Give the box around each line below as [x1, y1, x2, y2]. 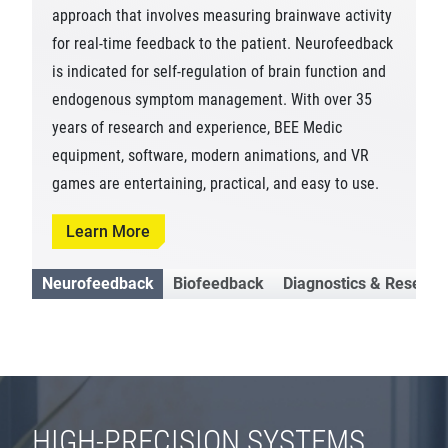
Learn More [66, 221, 151, 241]
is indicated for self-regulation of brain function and [52, 62, 386, 82]
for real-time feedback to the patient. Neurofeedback [52, 34, 393, 54]
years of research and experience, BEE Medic [52, 118, 342, 138]
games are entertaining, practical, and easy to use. [52, 174, 379, 194]
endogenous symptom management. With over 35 [52, 90, 372, 110]
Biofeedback [172, 274, 264, 294]
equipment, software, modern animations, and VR [52, 146, 369, 166]
